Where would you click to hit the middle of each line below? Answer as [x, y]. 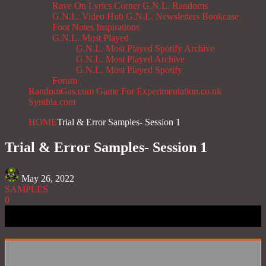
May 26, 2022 [48, 179]
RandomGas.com [61, 91]
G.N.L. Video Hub [88, 17]
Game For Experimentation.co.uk [159, 91]
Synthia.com [52, 102]
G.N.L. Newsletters [163, 17]
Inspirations [118, 27]
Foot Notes [73, 27]
